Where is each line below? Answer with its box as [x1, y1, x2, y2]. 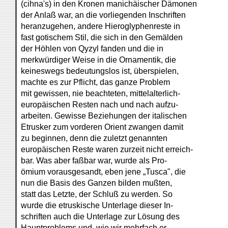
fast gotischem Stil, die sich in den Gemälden [21, 33, 183, 42]
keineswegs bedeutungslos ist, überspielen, [21, 67, 179, 75]
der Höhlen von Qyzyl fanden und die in [21, 44, 163, 53]
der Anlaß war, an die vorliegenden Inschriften [21, 11, 186, 19]
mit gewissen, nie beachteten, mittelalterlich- [21, 89, 180, 98]
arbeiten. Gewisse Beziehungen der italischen [21, 111, 187, 120]
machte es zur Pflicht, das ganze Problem [21, 78, 170, 87]
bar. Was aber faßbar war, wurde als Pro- [21, 156, 167, 165]
